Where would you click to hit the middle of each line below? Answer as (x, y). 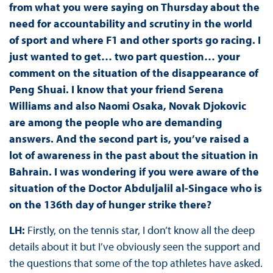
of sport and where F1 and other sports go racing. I (135, 40)
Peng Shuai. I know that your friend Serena (116, 89)
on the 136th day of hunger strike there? (110, 204)
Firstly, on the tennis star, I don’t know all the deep (141, 230)
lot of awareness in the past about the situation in (133, 155)
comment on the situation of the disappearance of (133, 73)
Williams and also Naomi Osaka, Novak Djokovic (127, 105)
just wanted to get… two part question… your (124, 56)
